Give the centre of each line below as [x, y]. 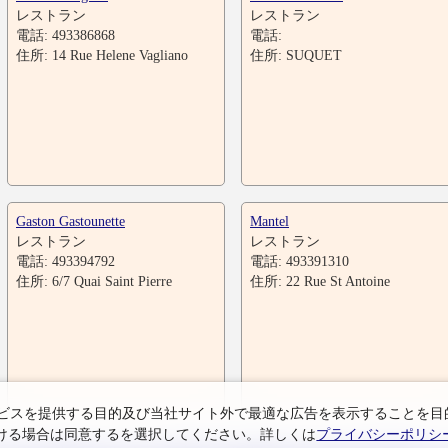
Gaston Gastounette [70, 221]
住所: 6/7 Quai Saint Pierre [94, 281]
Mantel [269, 221]
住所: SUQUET [296, 55]
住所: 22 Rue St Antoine [320, 281]
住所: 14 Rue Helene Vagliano [102, 55]
